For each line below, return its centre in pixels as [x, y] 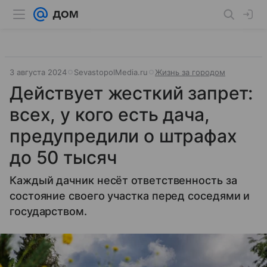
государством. [48, 211]
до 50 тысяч [63, 157]
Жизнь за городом [190, 72]
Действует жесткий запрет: [131, 93]
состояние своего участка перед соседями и [130, 196]
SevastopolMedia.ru [111, 72]
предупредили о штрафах [123, 136]
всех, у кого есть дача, [110, 114]
